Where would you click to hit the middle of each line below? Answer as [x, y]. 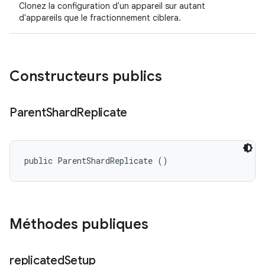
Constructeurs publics [86, 76]
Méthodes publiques [79, 224]
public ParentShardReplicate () [96, 161]
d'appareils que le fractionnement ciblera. [100, 18]
